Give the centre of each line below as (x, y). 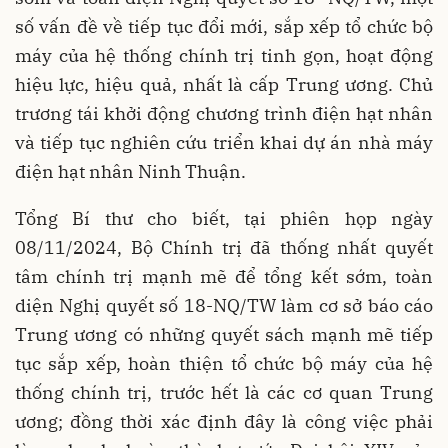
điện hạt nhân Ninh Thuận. (130, 171)
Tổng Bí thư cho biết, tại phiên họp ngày (224, 218)
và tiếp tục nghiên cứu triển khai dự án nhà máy (224, 142)
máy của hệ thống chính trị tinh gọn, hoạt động (224, 55)
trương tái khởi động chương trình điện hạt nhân (224, 113)
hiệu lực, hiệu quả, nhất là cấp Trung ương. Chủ (224, 84)
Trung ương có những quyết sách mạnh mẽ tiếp (224, 334)
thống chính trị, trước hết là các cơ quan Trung (224, 392)
